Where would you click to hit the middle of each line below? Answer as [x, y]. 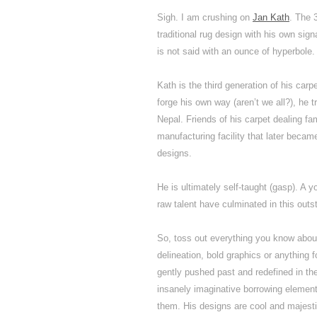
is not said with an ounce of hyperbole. [236, 51]
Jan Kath [271, 17]
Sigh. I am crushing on [205, 17]
